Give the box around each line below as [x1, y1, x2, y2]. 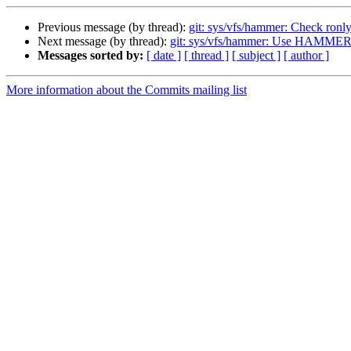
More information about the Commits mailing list [6, 83, 247, 97]
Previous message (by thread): [38, 20, 189, 34]
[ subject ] [232, 49, 280, 63]
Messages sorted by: [38, 49, 143, 63]
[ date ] [147, 49, 181, 63]
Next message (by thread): [38, 34, 170, 49]
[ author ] [284, 49, 329, 63]
